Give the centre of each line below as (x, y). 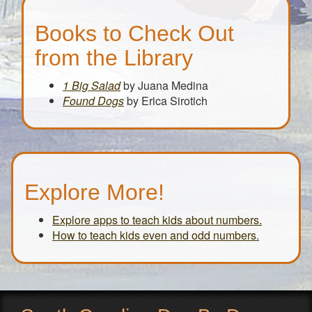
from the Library (114, 58)
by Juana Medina (164, 86)
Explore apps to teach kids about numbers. (157, 220)
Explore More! (94, 193)
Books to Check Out (134, 34)
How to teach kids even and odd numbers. (156, 235)
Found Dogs (93, 101)
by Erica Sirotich (166, 101)
